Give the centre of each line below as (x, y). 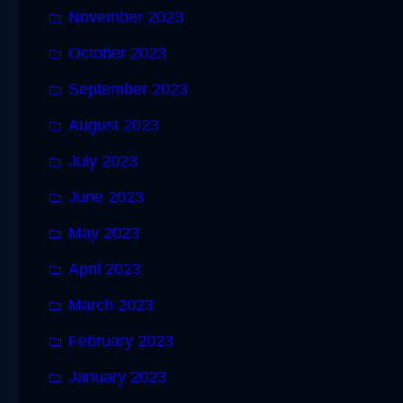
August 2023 (114, 125)
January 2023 (117, 376)
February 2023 (121, 340)
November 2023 (126, 17)
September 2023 (128, 89)
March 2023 (111, 304)
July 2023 (103, 161)
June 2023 (106, 197)
